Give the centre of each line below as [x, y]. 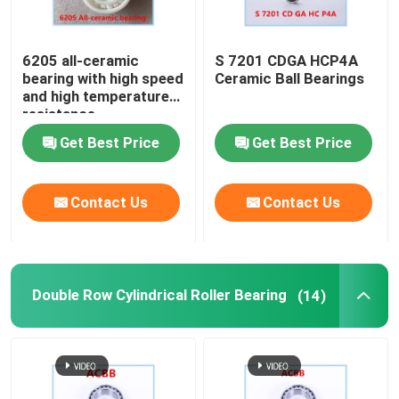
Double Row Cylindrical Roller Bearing [159, 295]
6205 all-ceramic [81, 61]
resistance [59, 114]
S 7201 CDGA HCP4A [287, 61]
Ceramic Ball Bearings [290, 79]
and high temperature [96, 97]
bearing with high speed [103, 79]
